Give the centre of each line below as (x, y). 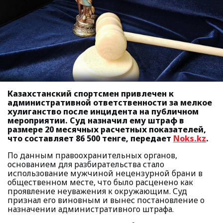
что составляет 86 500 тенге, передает (90, 138)
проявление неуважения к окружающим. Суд (97, 191)
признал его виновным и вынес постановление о (106, 200)
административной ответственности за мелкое (110, 103)
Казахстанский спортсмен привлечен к (91, 94)
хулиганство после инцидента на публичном (103, 111)
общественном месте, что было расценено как (100, 182)
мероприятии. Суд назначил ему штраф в (96, 120)
